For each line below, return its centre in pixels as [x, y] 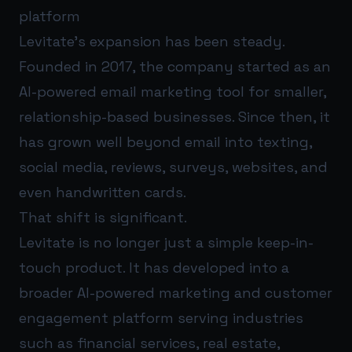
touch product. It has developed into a [154, 268]
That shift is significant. [103, 218]
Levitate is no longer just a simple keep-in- [166, 243]
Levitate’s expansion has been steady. [152, 42]
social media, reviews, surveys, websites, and [173, 167]
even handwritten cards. [103, 192]
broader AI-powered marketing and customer [176, 293]
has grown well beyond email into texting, [165, 142]
